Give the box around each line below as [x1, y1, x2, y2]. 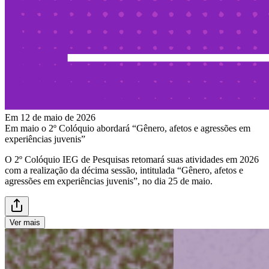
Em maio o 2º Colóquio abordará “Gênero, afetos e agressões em [5, 122, 250, 133]
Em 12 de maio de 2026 [5, 112, 95, 122]
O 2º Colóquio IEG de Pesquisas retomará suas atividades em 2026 [5, 154, 259, 165]
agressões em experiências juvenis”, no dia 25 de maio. [5, 175, 213, 186]
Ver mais [10, 217, 40, 227]
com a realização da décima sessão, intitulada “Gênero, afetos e [5, 165, 243, 175]
